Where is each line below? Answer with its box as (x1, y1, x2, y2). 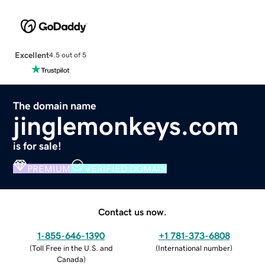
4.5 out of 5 (49, 51, 86, 59)
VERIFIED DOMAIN (85, 163, 167, 173)
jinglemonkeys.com (13, 112, 240, 139)
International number (158, 244, 230, 252)
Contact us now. (98, 206, 167, 216)
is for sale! (13, 140, 62, 151)
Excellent (14, 50, 49, 59)
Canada (56, 255, 83, 263)
